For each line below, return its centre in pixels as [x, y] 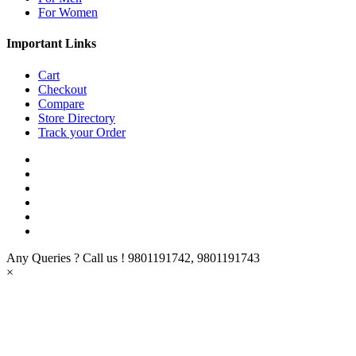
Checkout [62, 89]
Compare [61, 103]
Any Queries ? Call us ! [66, 257]
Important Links [51, 44]
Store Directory [77, 118]
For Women [68, 13]
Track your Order [82, 132]
